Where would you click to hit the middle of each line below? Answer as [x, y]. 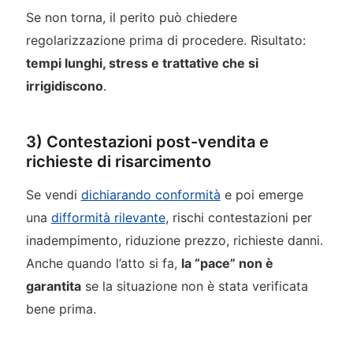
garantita [53, 286]
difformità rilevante [108, 218]
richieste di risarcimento [118, 162]
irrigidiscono [64, 86]
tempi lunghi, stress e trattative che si [142, 63]
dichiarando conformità [150, 195]
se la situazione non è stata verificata [194, 286]
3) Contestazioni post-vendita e [147, 142]
